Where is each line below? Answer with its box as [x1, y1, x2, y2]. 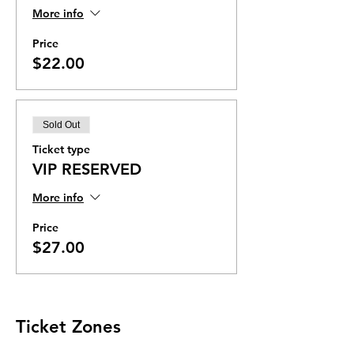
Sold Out [43, 119, 80, 130]
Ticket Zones [16, 316, 121, 337]
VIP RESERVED [32, 160, 141, 179]
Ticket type [32, 142, 90, 156]
